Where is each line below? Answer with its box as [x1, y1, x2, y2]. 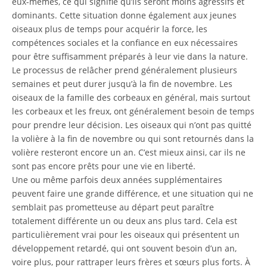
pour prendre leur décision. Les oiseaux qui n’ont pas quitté [12, 119, 252, 131]
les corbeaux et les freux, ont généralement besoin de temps [12, 105, 254, 117]
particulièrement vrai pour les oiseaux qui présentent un [12, 229, 240, 240]
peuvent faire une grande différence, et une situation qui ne [12, 188, 253, 199]
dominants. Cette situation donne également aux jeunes [12, 10, 237, 21]
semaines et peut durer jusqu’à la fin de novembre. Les [12, 78, 232, 89]
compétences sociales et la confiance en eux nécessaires [12, 37, 238, 48]
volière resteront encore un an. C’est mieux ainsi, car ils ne [12, 147, 246, 158]
